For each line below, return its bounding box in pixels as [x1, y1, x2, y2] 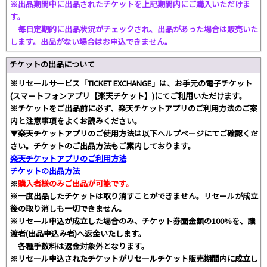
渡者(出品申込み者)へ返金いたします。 [10, 227, 146, 239]
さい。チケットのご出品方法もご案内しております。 [10, 139, 195, 151]
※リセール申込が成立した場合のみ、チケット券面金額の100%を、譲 [10, 215, 255, 226]
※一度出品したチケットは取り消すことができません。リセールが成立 [10, 190, 258, 201]
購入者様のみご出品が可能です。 [18, 177, 133, 189]
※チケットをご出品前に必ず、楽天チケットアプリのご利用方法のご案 [10, 102, 257, 114]
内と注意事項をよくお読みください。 [10, 114, 142, 126]
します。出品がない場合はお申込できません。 [10, 35, 172, 47]
